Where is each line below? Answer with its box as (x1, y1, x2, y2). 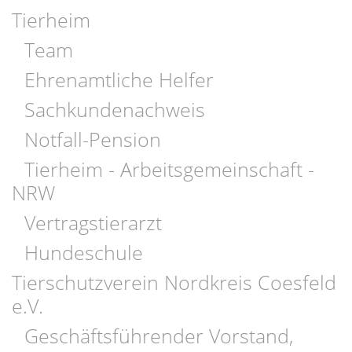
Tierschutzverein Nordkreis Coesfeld (12, 268, 336, 295)
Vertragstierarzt (24, 208, 162, 236)
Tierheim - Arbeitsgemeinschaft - (24, 155, 314, 182)
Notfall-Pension (24, 125, 161, 152)
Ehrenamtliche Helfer (24, 65, 214, 93)
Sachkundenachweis (24, 95, 205, 123)
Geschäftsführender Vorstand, (24, 321, 293, 349)
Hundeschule (24, 238, 143, 266)
